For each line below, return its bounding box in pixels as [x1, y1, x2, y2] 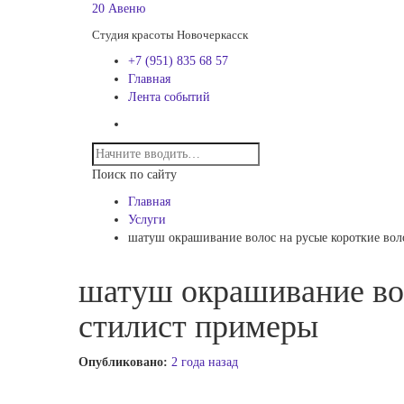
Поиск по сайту [92, 168, 177, 181]
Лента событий [128, 90, 210, 104]
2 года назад [171, 355, 238, 369]
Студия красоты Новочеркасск [92, 28, 248, 41]
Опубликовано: [78, 355, 171, 369]
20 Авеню [92, 2, 145, 15]
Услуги [128, 213, 166, 226]
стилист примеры [78, 308, 318, 344]
